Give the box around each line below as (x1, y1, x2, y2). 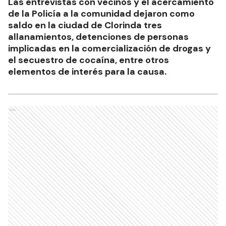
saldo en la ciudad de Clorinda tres (8, 19, 162, 31)
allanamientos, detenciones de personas (8, 30, 189, 43)
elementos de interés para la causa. (8, 65, 166, 78)
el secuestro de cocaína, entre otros (8, 53, 169, 66)
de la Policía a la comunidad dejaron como (8, 7, 195, 20)
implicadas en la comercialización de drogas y (8, 42, 211, 54)
